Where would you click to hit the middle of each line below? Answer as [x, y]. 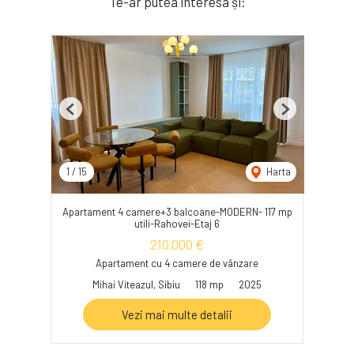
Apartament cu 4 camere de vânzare [177, 263]
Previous [89, 114]
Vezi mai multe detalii [177, 314]
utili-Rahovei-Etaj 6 [177, 223]
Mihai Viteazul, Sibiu [136, 284]
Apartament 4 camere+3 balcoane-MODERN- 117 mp [177, 211]
